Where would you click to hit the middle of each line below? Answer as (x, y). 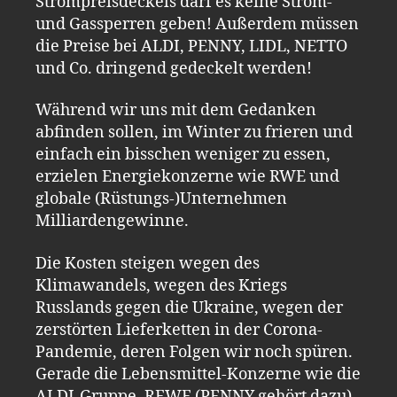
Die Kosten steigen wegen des (148, 263)
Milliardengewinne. (112, 221)
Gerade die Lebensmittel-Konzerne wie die (198, 374)
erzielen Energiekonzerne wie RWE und (187, 177)
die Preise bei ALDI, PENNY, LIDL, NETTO (191, 46)
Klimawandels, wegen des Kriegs (161, 285)
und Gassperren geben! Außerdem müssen (197, 24)
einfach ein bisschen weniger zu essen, (183, 155)
